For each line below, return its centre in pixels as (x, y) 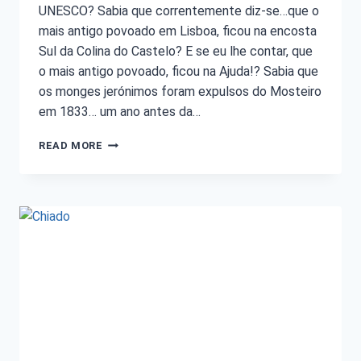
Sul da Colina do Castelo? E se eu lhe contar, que (176, 52)
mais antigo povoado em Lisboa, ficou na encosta (178, 31)
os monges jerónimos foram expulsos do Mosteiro (180, 92)
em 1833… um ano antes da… (120, 112)
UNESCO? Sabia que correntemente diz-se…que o (179, 11)
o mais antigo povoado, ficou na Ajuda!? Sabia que (178, 72)
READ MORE (71, 146)
